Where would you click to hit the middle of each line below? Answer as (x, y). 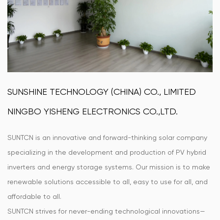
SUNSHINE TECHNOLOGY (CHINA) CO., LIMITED (102, 92)
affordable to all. (34, 196)
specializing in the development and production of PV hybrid (107, 152)
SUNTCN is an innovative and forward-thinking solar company (107, 137)
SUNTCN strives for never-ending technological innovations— (106, 211)
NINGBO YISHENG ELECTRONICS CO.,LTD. (93, 111)
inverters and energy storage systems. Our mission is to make (109, 167)
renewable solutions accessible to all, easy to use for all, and (108, 182)
